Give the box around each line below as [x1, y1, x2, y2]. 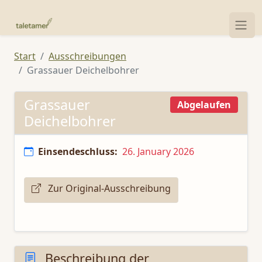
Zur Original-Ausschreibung [46, 182, 171, 195]
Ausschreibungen [49, 50, 126, 63]
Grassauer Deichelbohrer [27, 64, 139, 77]
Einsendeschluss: [38, 145, 118, 158]
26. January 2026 [122, 145, 194, 158]
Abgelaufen [177, 98, 231, 111]
